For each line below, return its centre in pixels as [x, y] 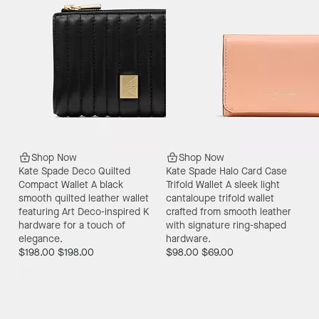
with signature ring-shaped [226, 226]
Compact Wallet [53, 185]
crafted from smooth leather [229, 212]
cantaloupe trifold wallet [220, 199]
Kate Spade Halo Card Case [226, 172]
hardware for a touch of [72, 226]
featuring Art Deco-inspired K [83, 212]
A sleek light [253, 185]
